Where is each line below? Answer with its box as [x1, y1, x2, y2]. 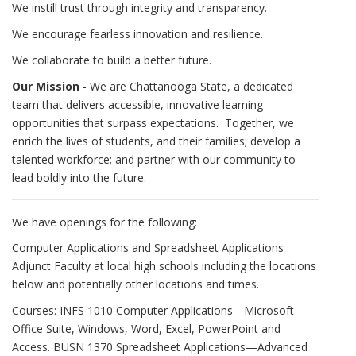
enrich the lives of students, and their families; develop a [12, 133, 300, 149]
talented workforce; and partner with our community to [12, 151, 296, 167]
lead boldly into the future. [12, 169, 149, 185]
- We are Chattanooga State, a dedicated [79, 78, 293, 94]
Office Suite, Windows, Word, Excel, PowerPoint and [12, 321, 281, 337]
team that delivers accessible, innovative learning [12, 96, 263, 112]
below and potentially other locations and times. [12, 277, 259, 292]
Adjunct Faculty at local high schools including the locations [12, 258, 316, 274]
